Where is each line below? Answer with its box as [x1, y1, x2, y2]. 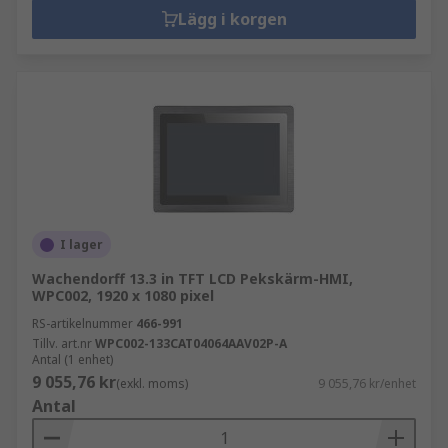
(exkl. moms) [116, 375, 188, 392]
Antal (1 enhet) [32, 351, 113, 368]
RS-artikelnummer [32, 315, 133, 332]
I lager [60, 236, 103, 253]
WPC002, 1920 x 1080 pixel [32, 286, 214, 305]
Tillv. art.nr [32, 335, 92, 352]
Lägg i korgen [177, 8, 287, 30]
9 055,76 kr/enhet [318, 375, 416, 392]
